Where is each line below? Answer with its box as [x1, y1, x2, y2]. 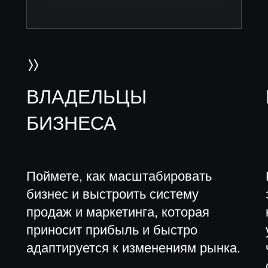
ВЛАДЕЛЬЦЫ [26, 86, 147, 108]
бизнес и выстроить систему [26, 187, 199, 202]
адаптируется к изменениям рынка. [26, 240, 240, 255]
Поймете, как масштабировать [26, 169, 212, 184]
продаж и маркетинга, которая [26, 205, 209, 220]
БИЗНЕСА [26, 112, 116, 134]
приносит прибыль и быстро [26, 223, 197, 237]
